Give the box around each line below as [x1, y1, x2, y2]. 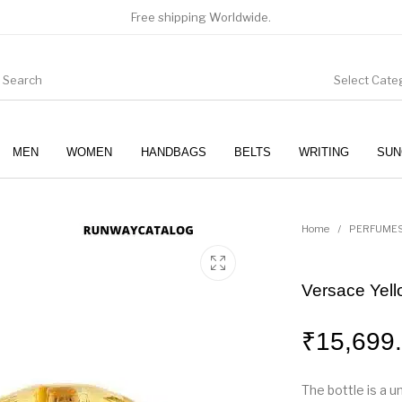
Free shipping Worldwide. [131, 10, 271, 24]
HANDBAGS [140, 144, 206, 159]
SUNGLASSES [232, 198, 312, 213]
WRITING [298, 144, 349, 159]
